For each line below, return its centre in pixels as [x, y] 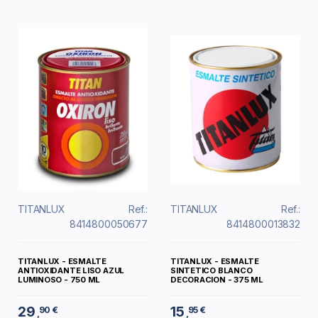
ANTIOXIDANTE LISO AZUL [71, 270]
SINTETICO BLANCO [212, 270]
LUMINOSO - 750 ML [59, 279]
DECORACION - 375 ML [217, 279]
